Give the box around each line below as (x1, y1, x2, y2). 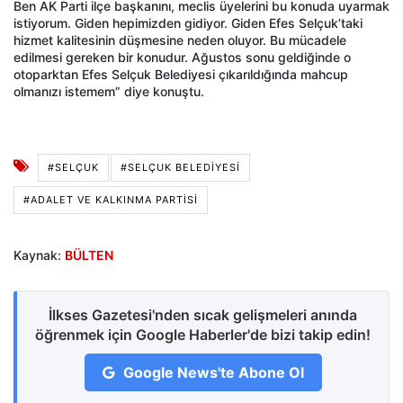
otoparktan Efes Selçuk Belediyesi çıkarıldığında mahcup (13, 66, 348, 82)
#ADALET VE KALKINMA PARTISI (23, 193, 198, 206)
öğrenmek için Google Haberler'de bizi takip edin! (35, 325, 371, 344)
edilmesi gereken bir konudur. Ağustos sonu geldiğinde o (13, 49, 351, 65)
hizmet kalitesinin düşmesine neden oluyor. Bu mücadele (13, 31, 346, 48)
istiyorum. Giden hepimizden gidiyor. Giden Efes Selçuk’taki (13, 14, 363, 31)
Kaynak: (13, 246, 65, 263)
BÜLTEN (65, 246, 113, 263)
